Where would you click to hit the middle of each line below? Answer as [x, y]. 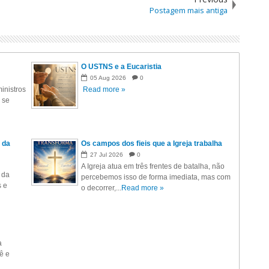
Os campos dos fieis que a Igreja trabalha [152, 144]
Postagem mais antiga [188, 10]
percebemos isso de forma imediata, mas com [156, 177]
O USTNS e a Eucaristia [122, 67]
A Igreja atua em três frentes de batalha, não [153, 166]
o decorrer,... [101, 188]
